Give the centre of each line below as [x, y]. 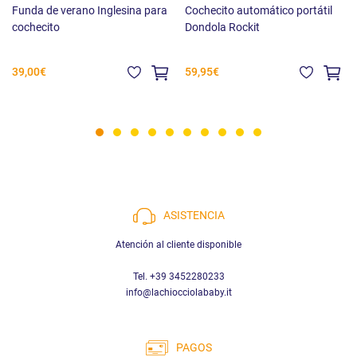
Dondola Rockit [222, 27]
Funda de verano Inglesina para [90, 10]
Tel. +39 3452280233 [178, 276]
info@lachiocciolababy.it [178, 292]
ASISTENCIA [194, 216]
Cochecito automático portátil [258, 10]
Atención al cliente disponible [178, 244]
